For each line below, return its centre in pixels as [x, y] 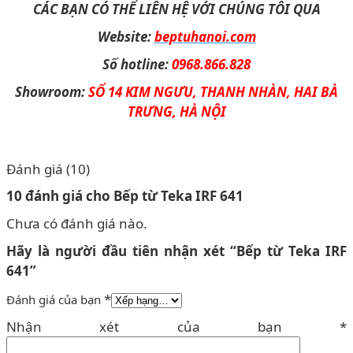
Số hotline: [137, 64]
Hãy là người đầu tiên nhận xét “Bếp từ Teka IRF [176, 251]
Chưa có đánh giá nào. [77, 223]
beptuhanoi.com [205, 36]
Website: [126, 36]
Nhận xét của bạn [173, 326]
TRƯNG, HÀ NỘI [176, 111]
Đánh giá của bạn [55, 299]
